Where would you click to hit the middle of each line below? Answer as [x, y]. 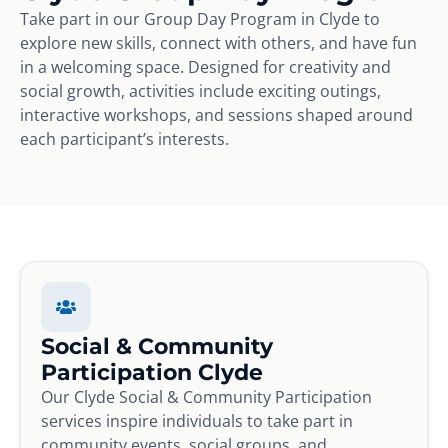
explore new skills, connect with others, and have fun [218, 42]
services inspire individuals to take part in [197, 420]
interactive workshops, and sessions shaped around [216, 114]
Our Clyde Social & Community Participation [206, 396]
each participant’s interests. [124, 138]
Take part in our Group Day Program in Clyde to [200, 18]
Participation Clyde [152, 371]
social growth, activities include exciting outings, [200, 90]
